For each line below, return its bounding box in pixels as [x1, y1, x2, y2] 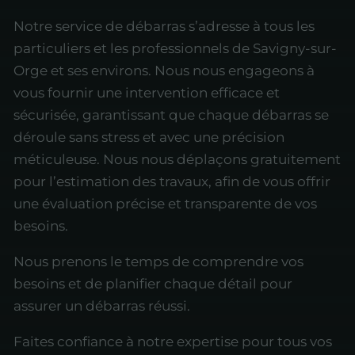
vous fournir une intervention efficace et [13, 85, 280, 101]
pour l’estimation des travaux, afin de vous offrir [13, 174, 330, 190]
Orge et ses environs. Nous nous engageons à [13, 63, 315, 79]
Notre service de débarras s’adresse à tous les [13, 18, 315, 35]
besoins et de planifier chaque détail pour [13, 276, 292, 292]
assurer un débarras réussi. [13, 298, 190, 315]
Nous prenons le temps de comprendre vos [13, 254, 303, 270]
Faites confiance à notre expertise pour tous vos [13, 334, 332, 350]
